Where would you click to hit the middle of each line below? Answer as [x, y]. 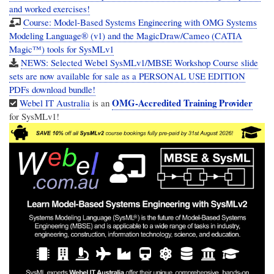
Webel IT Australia [55, 103]
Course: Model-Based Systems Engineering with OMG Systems [140, 22]
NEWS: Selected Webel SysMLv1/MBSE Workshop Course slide [139, 63]
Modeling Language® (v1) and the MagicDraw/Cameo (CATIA [126, 36]
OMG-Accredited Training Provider [183, 103]
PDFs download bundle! [52, 90]
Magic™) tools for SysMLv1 [61, 49]
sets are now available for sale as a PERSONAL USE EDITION [127, 76]
